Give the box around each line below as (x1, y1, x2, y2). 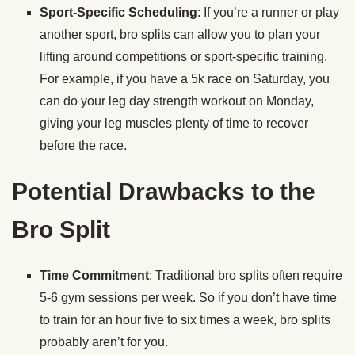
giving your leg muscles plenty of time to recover (40, 116, 308, 131)
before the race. (40, 139, 127, 153)
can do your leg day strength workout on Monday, (40, 94, 314, 109)
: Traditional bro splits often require (149, 269, 342, 283)
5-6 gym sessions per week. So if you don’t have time (40, 291, 337, 305)
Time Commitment (40, 269, 149, 283)
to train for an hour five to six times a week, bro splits (40, 313, 330, 327)
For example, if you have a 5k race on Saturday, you (40, 72, 330, 86)
